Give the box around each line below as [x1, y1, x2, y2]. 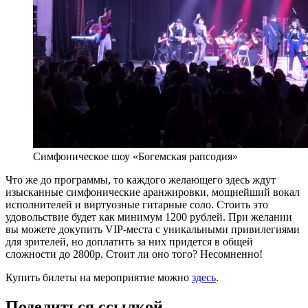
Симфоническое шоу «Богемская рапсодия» [33, 151, 238, 163]
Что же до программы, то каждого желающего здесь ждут [5, 174, 276, 186]
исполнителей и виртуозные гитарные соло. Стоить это [5, 199, 268, 211]
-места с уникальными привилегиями [123, 223, 300, 236]
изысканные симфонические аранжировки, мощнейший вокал [5, 186, 300, 199]
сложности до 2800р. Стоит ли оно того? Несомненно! [5, 248, 263, 261]
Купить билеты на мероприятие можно [5, 272, 192, 284]
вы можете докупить [5, 223, 105, 236]
